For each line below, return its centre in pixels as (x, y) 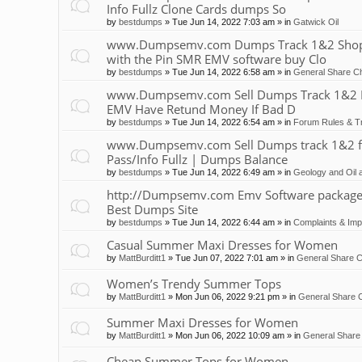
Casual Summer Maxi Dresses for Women (222, 245)
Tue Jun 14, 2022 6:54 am (223, 122)
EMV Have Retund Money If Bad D (201, 109)
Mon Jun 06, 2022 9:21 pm (227, 297)
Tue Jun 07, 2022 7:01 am (227, 258)
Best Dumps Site (152, 210)
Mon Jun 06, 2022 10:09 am (230, 336)
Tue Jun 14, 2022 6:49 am (223, 173)
